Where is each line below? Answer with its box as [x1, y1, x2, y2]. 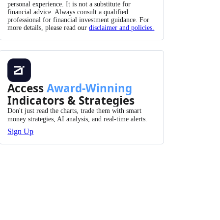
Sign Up [7, 127, 34, 136]
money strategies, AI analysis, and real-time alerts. [7, 115, 148, 123]
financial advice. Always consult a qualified [7, 8, 129, 16]
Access [7, 81, 47, 96]
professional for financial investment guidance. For [7, 16, 150, 24]
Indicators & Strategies [7, 93, 135, 109]
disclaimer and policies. [89, 24, 155, 32]
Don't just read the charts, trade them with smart [7, 107, 142, 115]
